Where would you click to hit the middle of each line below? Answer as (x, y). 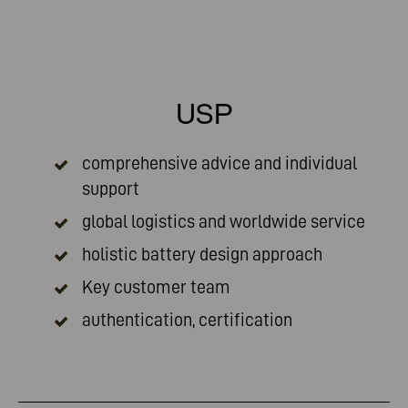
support (111, 188)
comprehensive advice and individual (219, 163)
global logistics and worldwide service (224, 221)
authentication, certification (187, 319)
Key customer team (156, 286)
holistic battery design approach (202, 254)
